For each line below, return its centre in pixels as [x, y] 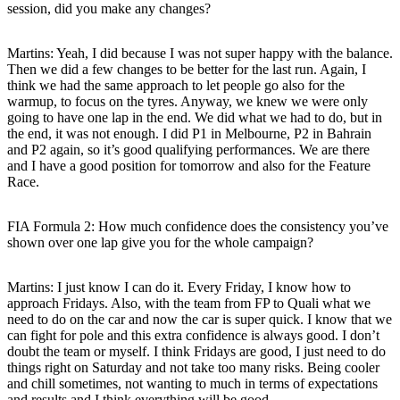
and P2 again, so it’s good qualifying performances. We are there [188, 149]
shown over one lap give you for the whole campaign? [160, 242]
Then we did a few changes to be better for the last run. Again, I [187, 69]
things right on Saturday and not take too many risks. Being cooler [193, 367]
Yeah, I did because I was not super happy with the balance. [223, 53]
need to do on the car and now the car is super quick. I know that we [200, 319]
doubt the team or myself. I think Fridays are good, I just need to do [196, 351]
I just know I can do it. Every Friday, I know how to [202, 287]
